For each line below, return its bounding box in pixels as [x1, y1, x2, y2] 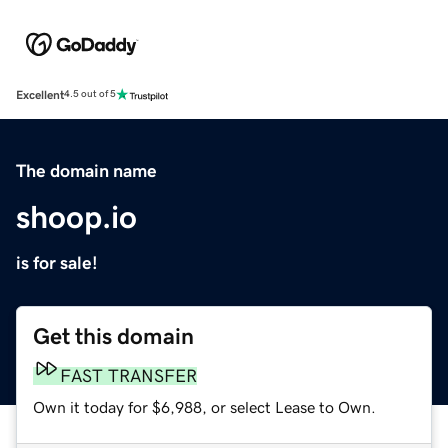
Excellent [16, 88, 64, 101]
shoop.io [16, 200, 137, 233]
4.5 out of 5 [64, 89, 116, 100]
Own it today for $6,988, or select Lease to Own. [33, 398, 376, 415]
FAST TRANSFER [60, 366, 197, 385]
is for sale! [16, 253, 98, 272]
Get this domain [33, 324, 194, 348]
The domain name [16, 161, 157, 180]
